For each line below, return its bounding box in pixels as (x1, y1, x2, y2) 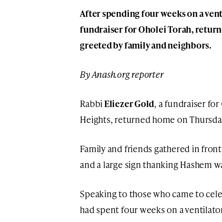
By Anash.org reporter (80, 67, 164, 80)
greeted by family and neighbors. (80, 38, 212, 51)
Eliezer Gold (103, 97, 155, 110)
